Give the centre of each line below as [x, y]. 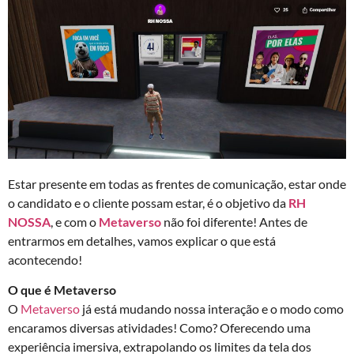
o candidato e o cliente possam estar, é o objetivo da [148, 202]
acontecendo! [45, 259]
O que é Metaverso [62, 290]
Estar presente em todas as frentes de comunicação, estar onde [177, 183]
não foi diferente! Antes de [235, 221]
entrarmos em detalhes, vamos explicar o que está [142, 240]
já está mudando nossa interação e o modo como [212, 309]
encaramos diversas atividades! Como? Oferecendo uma [159, 328]
